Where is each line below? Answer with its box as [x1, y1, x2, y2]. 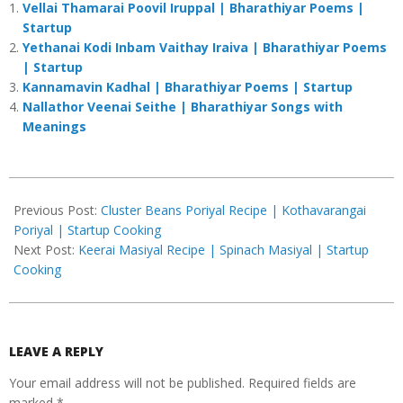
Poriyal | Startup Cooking [13, 220, 161, 238]
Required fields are [248, 373, 356, 391]
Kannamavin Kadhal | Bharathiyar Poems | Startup [22, 77, 353, 95]
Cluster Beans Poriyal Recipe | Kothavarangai [101, 201, 366, 219]
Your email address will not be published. [9, 373, 245, 391]
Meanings [22, 117, 86, 135]
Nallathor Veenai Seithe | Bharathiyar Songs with [22, 97, 343, 115]
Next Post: [13, 240, 78, 258]
